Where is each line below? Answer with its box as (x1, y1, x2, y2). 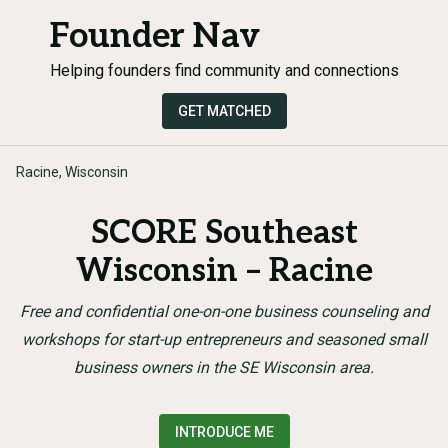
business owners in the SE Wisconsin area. (74, 358, 374, 377)
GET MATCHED (177, 103, 271, 119)
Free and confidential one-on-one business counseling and (19, 302, 429, 321)
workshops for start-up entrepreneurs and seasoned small (21, 330, 427, 349)
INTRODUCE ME (174, 424, 274, 440)
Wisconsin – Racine (75, 252, 373, 290)
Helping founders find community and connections (49, 61, 399, 80)
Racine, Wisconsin (16, 164, 128, 180)
